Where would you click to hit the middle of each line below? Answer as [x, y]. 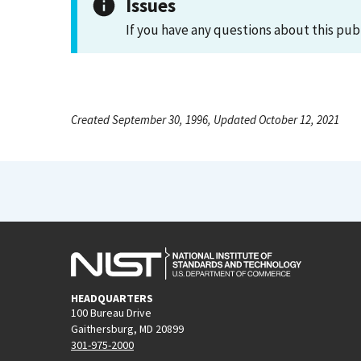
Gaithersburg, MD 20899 [127, 328]
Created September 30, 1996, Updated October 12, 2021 [205, 120]
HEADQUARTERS [112, 298]
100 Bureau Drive [111, 312]
